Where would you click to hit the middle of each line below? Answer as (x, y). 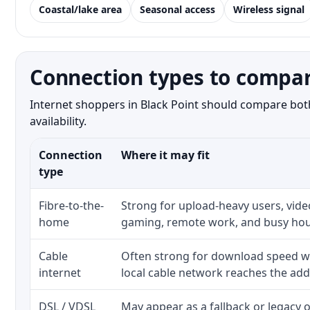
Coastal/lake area (80, 9)
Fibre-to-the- (71, 206)
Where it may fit (165, 155)
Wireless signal (269, 9)
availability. (58, 121)
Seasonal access (177, 9)
